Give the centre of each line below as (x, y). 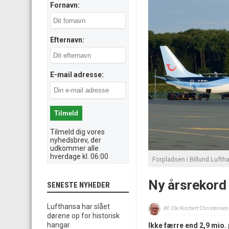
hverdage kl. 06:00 (79, 156)
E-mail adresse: (77, 75)
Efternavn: (67, 40)
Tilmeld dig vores (77, 132)
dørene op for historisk (83, 216)
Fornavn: (65, 5)
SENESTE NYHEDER (78, 185)
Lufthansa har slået (78, 207)
